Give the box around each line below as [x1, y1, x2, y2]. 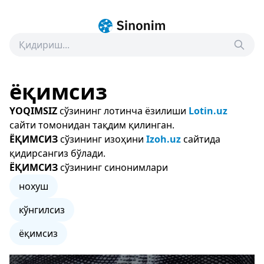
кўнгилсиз [19, 203, 65, 216]
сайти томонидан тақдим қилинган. [9, 118, 174, 131]
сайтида [181, 133, 220, 146]
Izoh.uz [146, 133, 181, 146]
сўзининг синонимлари [58, 161, 168, 174]
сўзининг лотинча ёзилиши [57, 104, 189, 117]
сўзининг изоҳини [58, 133, 146, 146]
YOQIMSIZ [9, 104, 57, 117]
